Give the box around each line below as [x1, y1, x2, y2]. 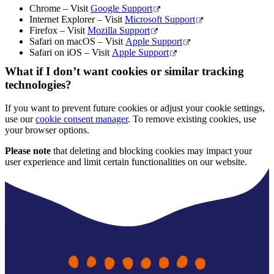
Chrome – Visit [29, 2, 91, 13]
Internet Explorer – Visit [29, 13, 125, 24]
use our [5, 114, 35, 125]
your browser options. [5, 125, 89, 136]
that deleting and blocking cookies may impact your [51, 146, 252, 157]
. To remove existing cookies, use [128, 114, 256, 125]
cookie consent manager [35, 114, 128, 125]
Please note [5, 146, 51, 157]
